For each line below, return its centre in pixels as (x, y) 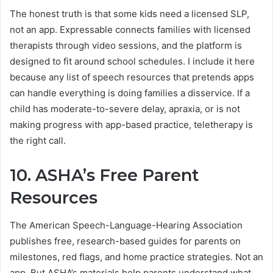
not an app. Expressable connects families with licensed (130, 30)
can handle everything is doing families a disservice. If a (130, 93)
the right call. (38, 141)
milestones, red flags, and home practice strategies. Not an (136, 257)
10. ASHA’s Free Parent (105, 175)
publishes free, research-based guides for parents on (125, 241)
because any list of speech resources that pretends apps (132, 77)
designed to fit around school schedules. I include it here (132, 62)
